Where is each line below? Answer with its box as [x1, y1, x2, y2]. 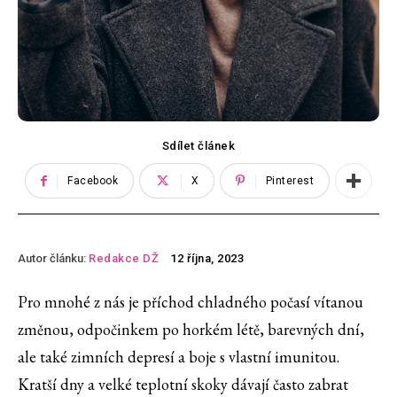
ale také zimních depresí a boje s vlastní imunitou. [18, 346, 339, 368]
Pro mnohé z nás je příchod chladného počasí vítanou [18, 292, 363, 313]
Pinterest [265, 175, 315, 188]
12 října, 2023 [170, 252, 244, 266]
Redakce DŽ [89, 251, 159, 265]
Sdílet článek [161, 139, 236, 153]
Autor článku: [18, 251, 86, 265]
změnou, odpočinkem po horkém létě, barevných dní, [18, 319, 364, 340]
